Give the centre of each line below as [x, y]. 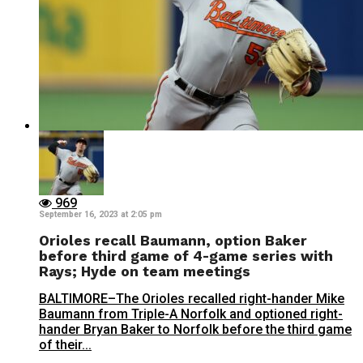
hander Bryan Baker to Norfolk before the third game [195, 330]
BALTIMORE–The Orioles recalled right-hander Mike [192, 299]
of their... [65, 345]
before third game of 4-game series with [186, 256]
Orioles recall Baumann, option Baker [173, 240]
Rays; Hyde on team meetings [145, 271]
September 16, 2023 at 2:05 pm [100, 214]
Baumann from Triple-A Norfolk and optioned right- [191, 314]
